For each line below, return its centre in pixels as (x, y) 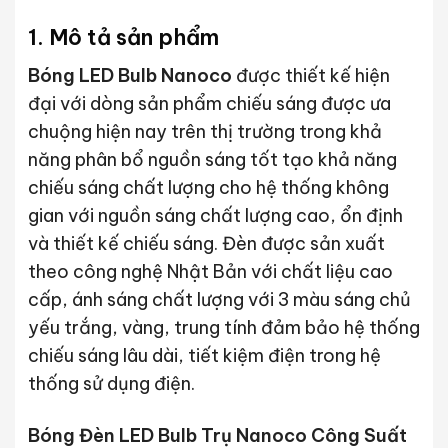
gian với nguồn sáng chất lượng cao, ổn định (215, 216)
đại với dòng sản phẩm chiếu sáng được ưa (209, 104)
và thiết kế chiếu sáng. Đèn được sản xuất (206, 244)
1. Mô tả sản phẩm (123, 37)
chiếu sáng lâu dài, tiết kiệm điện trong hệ (204, 356)
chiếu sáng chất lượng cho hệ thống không (208, 188)
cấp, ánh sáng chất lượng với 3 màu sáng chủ (219, 300)
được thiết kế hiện (312, 76)
